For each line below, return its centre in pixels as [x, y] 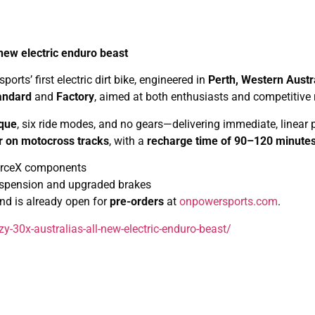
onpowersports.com [229, 202]
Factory [75, 97]
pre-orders [137, 202]
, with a [128, 141]
